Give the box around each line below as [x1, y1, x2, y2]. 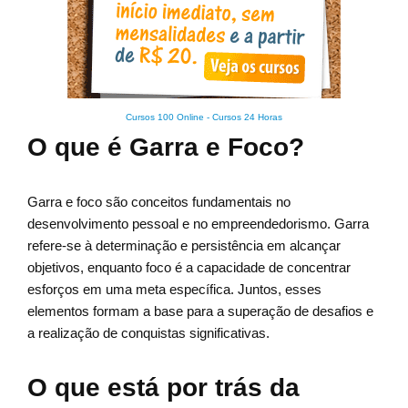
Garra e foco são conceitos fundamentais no [27, 194, 291, 210]
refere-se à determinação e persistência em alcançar [27, 238, 341, 254]
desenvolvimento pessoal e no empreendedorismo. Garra [27, 216, 369, 232]
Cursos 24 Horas [212, 112, 282, 123]
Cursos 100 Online [126, 112, 204, 123]
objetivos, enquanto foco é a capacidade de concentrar [27, 260, 351, 276]
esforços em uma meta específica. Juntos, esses [27, 281, 321, 298]
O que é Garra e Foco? [27, 133, 304, 162]
